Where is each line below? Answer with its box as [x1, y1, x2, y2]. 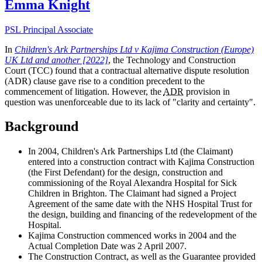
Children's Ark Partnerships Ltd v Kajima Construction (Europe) [15, 44, 254, 54]
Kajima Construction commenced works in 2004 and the [28, 230, 236, 241]
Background [5, 119, 78, 135]
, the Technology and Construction [108, 54, 236, 65]
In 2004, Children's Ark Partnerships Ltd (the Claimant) [28, 146, 233, 157]
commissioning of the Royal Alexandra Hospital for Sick [28, 178, 237, 188]
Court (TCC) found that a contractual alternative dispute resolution [5, 65, 249, 75]
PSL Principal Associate [5, 24, 93, 35]
